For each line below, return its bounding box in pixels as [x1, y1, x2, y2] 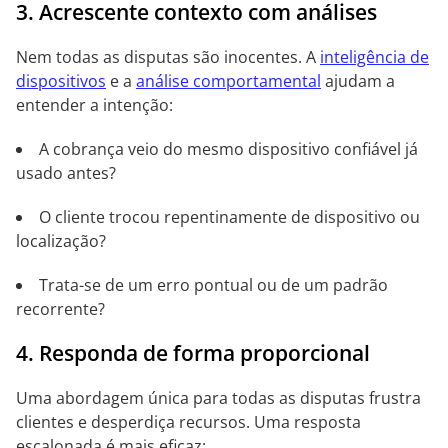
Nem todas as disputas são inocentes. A [16, 46, 320, 68]
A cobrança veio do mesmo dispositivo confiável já [39, 138, 418, 160]
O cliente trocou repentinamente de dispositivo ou [39, 206, 420, 228]
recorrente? [16, 298, 105, 320]
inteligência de [320, 46, 429, 68]
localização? [16, 230, 106, 252]
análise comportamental [136, 70, 321, 92]
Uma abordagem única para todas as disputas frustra [16, 387, 421, 409]
